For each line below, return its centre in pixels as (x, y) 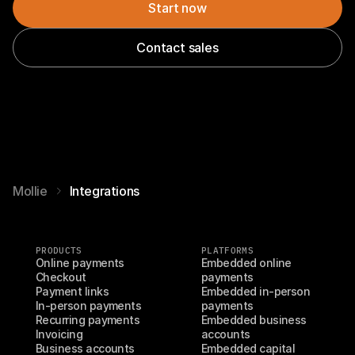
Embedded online (246, 263)
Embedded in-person (256, 291)
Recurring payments (88, 320)
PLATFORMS (227, 250)
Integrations (104, 191)
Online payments (80, 263)
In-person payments (89, 305)
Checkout (61, 277)
